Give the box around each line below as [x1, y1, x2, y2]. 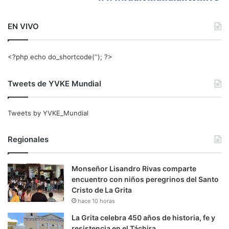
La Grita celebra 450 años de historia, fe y [72, 213, 215, 222]
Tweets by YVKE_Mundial [8, 108, 88, 117]
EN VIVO [8, 21, 39, 31]
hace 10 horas [78, 197, 115, 204]
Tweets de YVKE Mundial [8, 78, 101, 88]
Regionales [8, 134, 49, 144]
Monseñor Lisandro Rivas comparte [72, 164, 196, 173]
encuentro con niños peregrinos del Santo [72, 174, 219, 184]
